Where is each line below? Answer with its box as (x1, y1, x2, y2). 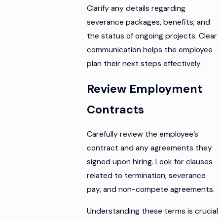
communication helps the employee (87, 45, 213, 55)
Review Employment (87, 81, 203, 96)
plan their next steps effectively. (87, 59, 202, 69)
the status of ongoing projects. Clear (87, 31, 218, 41)
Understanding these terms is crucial (87, 206, 219, 216)
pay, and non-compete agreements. (87, 184, 215, 195)
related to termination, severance (87, 171, 206, 181)
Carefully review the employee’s (87, 129, 199, 140)
